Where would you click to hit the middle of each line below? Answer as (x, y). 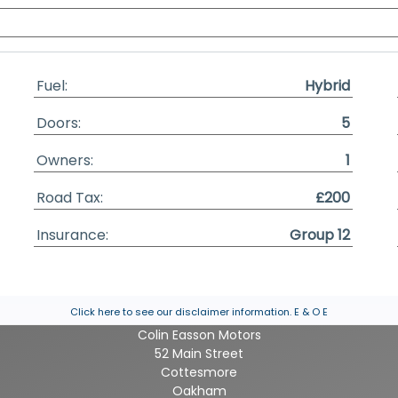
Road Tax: (70, 198)
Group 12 (320, 235)
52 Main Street (199, 354)
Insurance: (73, 235)
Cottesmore (199, 372)
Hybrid (328, 86)
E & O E (310, 312)
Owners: (65, 160)
